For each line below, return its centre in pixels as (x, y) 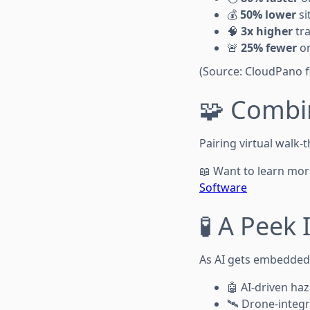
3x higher (267, 31)
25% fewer (269, 47)
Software (223, 187)
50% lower (268, 14)
